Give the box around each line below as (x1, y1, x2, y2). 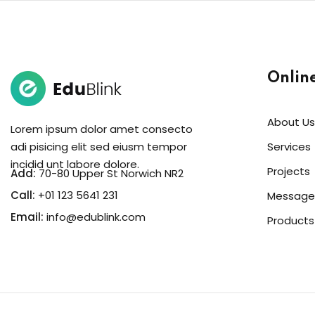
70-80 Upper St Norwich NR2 (36, 166, 184, 181)
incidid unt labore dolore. (11, 157, 139, 172)
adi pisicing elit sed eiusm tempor (11, 139, 187, 154)
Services (267, 139, 311, 154)
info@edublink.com (46, 210, 146, 224)
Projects (267, 164, 310, 179)
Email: (11, 210, 44, 224)
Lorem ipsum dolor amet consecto (11, 122, 193, 136)
